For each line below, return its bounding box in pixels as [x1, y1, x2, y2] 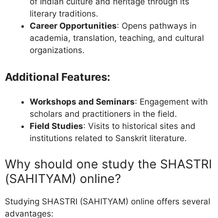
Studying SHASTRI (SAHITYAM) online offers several [5, 197, 210, 207]
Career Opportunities [30, 21, 117, 31]
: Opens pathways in [117, 21, 197, 31]
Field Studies [30, 121, 83, 131]
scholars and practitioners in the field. [30, 109, 177, 119]
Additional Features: [5, 70, 110, 83]
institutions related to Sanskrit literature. [30, 133, 187, 143]
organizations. [30, 45, 85, 55]
